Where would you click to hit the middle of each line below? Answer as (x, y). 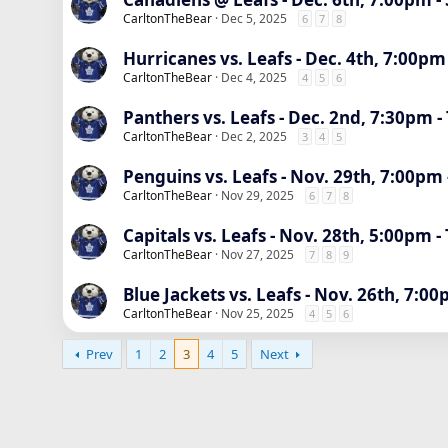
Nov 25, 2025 (257, 313)
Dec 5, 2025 (254, 18)
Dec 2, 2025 (254, 136)
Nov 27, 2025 (257, 254)
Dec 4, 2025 (254, 77)
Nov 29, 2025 (257, 195)
